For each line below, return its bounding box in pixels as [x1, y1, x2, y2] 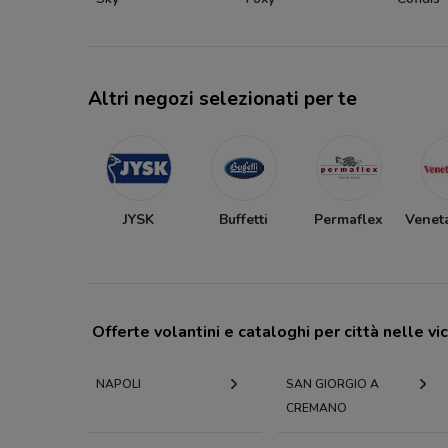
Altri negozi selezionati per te [88, 85, 357, 112]
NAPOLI [96, 375, 141, 392]
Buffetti [218, 209, 268, 229]
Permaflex [313, 209, 383, 229]
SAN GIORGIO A [285, 375, 379, 392]
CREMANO [285, 399, 347, 416]
